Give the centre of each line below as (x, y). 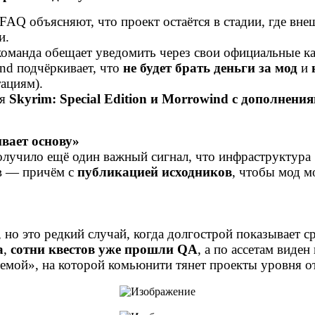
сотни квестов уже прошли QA (104, 250)
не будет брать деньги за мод (210, 68)
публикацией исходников (155, 172)
